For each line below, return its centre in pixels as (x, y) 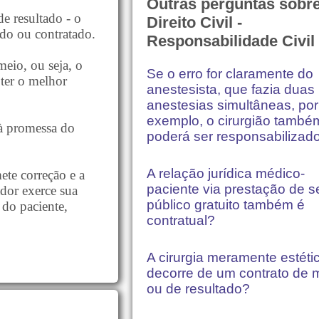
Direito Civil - (194, 22)
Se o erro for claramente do (230, 74)
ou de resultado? (198, 289)
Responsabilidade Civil (231, 41)
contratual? (181, 221)
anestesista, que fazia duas (231, 90)
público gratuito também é (226, 205)
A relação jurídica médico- (226, 174)
